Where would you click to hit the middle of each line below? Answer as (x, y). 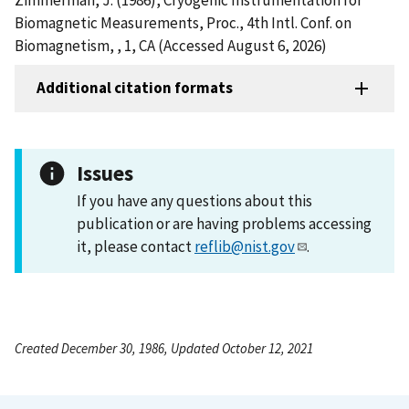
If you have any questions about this (194, 200)
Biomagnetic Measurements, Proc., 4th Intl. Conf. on (183, 22)
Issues (105, 173)
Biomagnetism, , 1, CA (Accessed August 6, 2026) (171, 45)
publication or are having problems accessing (224, 223)
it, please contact (136, 246)
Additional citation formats (135, 88)
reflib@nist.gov (245, 246)
